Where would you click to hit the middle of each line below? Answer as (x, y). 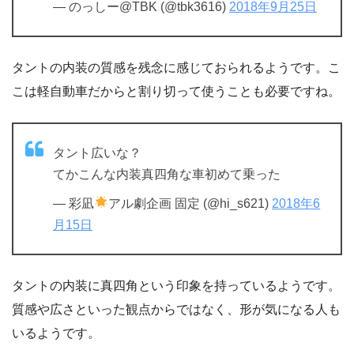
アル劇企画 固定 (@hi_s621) (190, 203)
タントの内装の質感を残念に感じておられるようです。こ (176, 67)
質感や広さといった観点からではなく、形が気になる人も (176, 309)
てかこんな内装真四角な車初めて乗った (167, 174)
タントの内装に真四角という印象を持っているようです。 (176, 285)
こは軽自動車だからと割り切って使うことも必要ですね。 (176, 91)
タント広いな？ (97, 153)
